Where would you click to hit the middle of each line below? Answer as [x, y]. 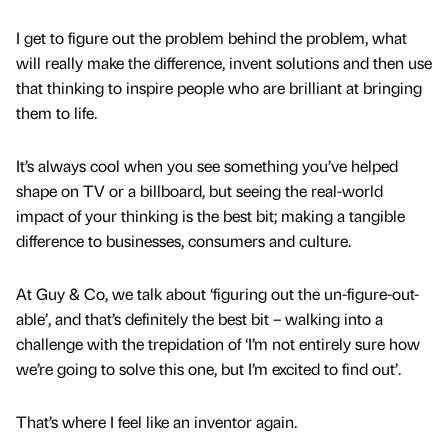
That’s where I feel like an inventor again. [158, 421]
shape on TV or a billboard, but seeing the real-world [199, 190]
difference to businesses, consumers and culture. [183, 240]
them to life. [58, 112]
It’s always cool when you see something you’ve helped [207, 165]
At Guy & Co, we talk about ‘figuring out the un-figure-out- [217, 293]
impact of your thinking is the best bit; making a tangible [210, 215]
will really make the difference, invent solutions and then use [224, 62]
